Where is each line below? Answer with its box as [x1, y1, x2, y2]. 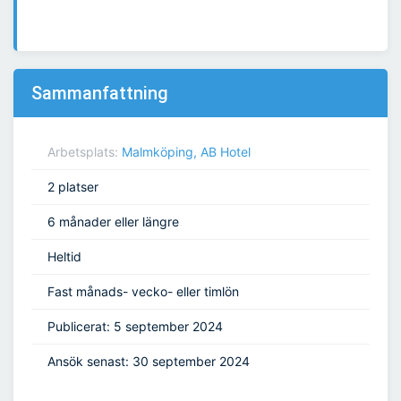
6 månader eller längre [47, 214, 179, 230]
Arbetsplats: [47, 144, 122, 160]
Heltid [47, 249, 81, 265]
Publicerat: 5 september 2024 [47, 319, 223, 335]
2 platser [47, 179, 98, 195]
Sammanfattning [31, 82, 168, 105]
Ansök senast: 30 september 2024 [47, 354, 250, 370]
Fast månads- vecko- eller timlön [47, 284, 239, 300]
